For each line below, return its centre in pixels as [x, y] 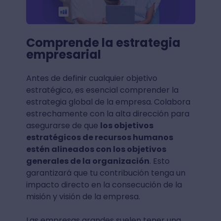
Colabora [172, 102]
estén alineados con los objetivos [96, 149]
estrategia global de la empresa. [89, 102]
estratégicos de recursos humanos [99, 138]
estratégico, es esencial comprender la [102, 90]
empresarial [63, 55]
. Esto [159, 161]
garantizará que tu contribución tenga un [106, 173]
